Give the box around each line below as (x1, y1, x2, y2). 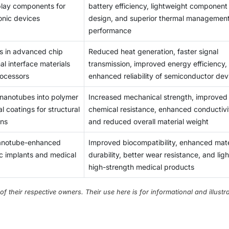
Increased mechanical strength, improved (88, 92, 227, 101)
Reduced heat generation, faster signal (88, 47, 218, 56)
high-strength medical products (88, 162, 194, 171)
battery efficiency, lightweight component (88, 1, 227, 10)
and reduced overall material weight (88, 117, 209, 126)
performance (88, 26, 131, 35)
